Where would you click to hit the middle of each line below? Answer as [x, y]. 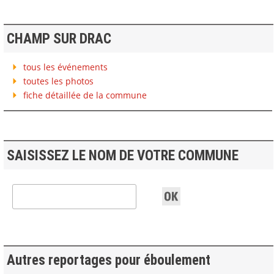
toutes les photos [57, 81]
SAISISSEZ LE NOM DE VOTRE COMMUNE [122, 155]
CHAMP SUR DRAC [59, 39]
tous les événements [64, 67]
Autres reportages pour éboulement [108, 261]
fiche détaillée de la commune [83, 95]
